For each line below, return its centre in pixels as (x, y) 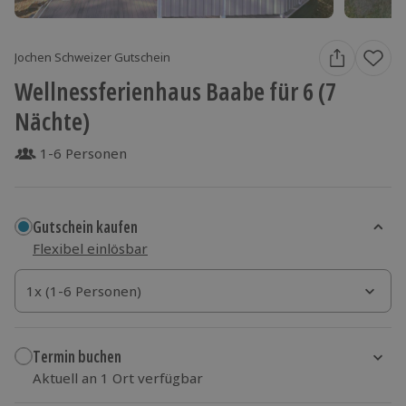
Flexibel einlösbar (90, 248)
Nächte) (52, 121)
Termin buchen (77, 357)
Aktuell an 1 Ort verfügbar (118, 377)
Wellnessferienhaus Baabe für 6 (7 (175, 91)
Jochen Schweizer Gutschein (92, 58)
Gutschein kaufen (85, 227)
